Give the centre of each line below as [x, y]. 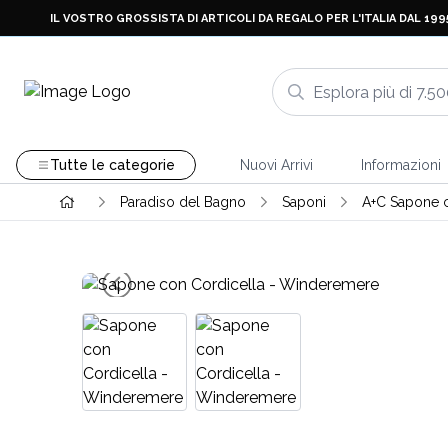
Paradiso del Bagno [182, 202]
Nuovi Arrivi [276, 165]
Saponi [303, 202]
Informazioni [400, 165]
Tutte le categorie [112, 165]
